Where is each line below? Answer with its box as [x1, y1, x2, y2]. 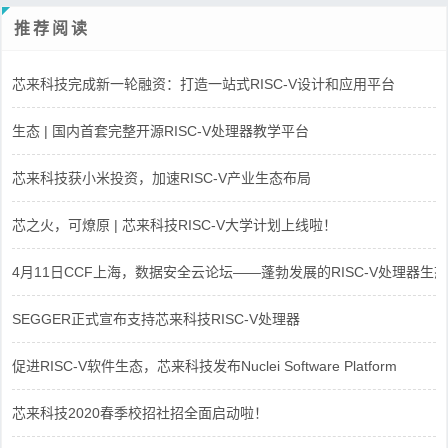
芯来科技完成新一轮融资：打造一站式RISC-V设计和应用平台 [12, 75, 395, 92]
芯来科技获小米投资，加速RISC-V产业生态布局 [12, 169, 311, 186]
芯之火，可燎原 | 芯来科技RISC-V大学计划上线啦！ [12, 216, 337, 233]
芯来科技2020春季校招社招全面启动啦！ [12, 404, 268, 421]
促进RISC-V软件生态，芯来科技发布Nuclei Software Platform [12, 357, 397, 374]
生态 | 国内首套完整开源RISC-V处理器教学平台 [12, 122, 309, 139]
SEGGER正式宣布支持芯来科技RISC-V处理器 [12, 310, 300, 327]
